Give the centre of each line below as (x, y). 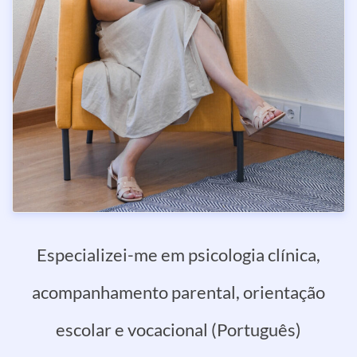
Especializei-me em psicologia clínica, (178, 255)
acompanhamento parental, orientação (178, 292)
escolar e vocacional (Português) (178, 330)
